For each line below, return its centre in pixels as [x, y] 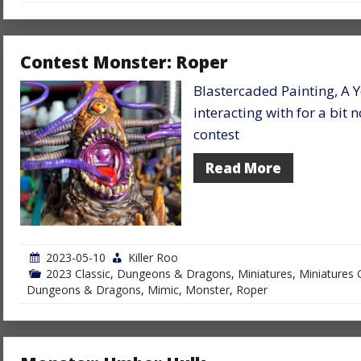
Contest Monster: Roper [124, 62]
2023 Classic [78, 273]
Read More [243, 168]
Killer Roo [153, 257]
